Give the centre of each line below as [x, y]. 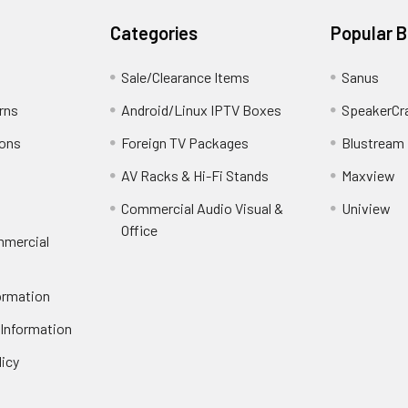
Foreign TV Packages [185, 143]
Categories [154, 33]
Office [140, 230]
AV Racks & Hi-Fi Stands [195, 176]
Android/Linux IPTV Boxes [202, 110]
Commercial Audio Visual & [203, 209]
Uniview [366, 209]
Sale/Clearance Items [186, 77]
